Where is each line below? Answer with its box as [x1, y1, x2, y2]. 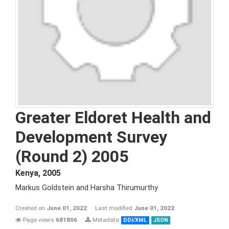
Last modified [95, 204, 134, 212]
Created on [15, 204, 47, 212]
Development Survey [15, 127, 167, 147]
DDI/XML [123, 217, 147, 223]
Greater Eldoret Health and [15, 108, 211, 127]
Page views [21, 216, 56, 223]
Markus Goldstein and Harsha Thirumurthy [15, 184, 158, 192]
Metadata [91, 216, 119, 223]
